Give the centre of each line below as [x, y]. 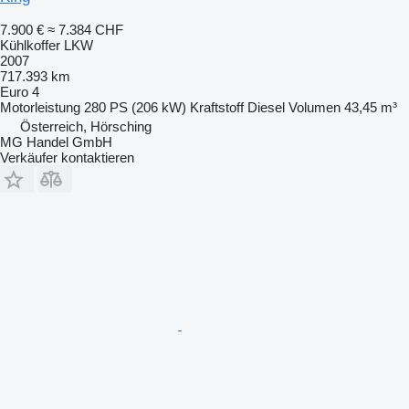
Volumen [315, 107]
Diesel [266, 107]
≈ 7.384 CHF [85, 29]
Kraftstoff [217, 107]
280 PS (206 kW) [135, 107]
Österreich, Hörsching [86, 126]
